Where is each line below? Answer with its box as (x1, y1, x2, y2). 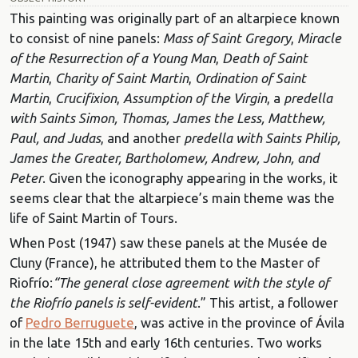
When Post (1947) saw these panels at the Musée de (10, 235, 328, 251)
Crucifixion (55, 89, 117, 105)
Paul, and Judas (10, 129, 101, 145)
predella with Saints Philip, (184, 129, 340, 145)
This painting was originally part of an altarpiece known (10, 10, 340, 26)
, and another (101, 129, 184, 145)
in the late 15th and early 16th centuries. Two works (10, 335, 322, 351)
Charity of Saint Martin (55, 70, 189, 86)
